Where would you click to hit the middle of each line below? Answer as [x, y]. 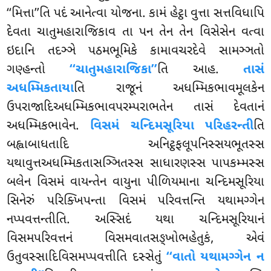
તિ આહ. [200, 70]
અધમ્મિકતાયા [41, 89]
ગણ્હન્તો [38, 70]
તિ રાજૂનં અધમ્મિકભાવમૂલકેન [169, 89]
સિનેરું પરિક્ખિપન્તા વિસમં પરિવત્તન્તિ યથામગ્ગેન [135, 202]
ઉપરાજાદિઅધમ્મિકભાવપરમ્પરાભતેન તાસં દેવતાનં [135, 108]
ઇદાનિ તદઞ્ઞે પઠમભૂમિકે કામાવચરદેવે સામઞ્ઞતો [135, 52]
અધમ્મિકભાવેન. [49, 127]
